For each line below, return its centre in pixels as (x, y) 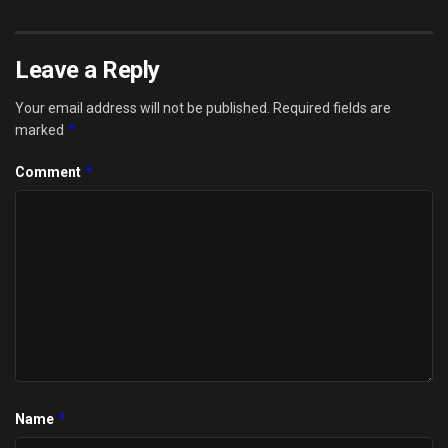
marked (41, 129)
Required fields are (332, 107)
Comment (49, 171)
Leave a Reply (87, 69)
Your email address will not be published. (142, 107)
